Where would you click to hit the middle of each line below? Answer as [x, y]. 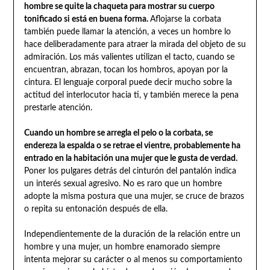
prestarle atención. [58, 108]
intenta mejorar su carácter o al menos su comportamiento [133, 259]
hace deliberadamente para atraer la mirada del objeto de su [135, 44]
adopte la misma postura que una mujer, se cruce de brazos [134, 196]
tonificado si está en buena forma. [87, 19]
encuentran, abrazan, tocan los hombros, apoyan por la [126, 70]
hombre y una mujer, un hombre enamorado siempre [122, 247]
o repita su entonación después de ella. [96, 209]
